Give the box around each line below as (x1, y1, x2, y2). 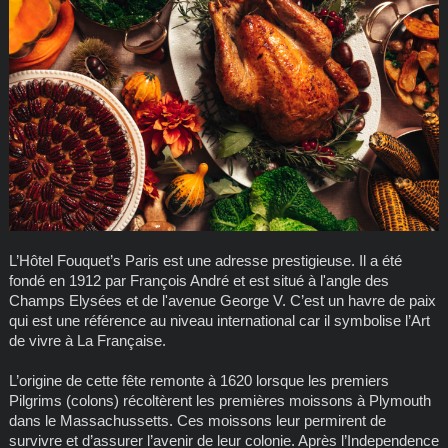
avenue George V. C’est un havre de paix (167, 292, 436, 310)
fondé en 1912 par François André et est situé (8, 272, 308, 290)
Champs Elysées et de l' (8, 292, 168, 310)
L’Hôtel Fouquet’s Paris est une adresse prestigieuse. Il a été (8, 252, 402, 270)
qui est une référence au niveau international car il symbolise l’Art (8, 312, 430, 330)
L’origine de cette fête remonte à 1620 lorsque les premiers (8, 372, 389, 390)
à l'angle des (307, 272, 389, 290)
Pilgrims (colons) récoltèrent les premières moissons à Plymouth (8, 392, 431, 410)
